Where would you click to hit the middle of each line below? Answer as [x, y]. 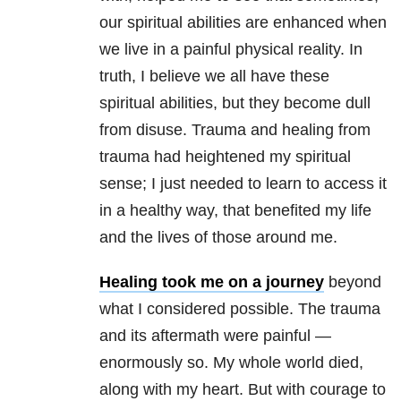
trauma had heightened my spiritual [225, 157]
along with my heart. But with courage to [243, 390]
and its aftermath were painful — [215, 336]
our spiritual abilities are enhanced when [243, 23]
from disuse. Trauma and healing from [235, 130]
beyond [353, 282]
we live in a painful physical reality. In [231, 50]
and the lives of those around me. [218, 238]
